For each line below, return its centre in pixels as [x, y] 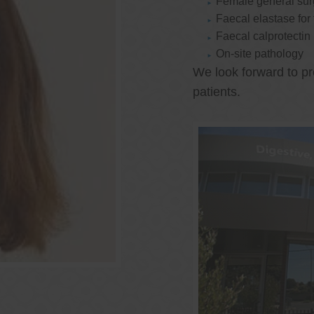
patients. [217, 92]
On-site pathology [260, 54]
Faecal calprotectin [264, 36]
